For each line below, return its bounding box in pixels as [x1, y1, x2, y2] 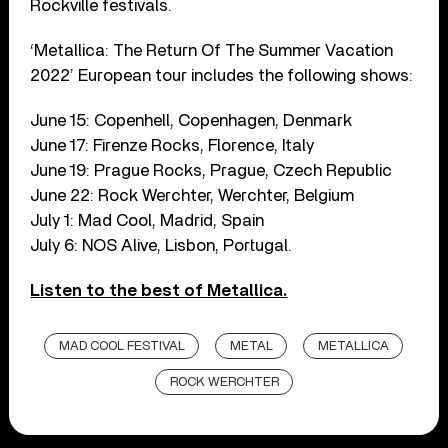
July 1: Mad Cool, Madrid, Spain [30, 211, 265, 229]
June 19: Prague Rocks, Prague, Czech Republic [30, 161, 393, 179]
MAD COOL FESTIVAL [59, 339, 186, 353]
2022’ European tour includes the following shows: [30, 66, 414, 84]
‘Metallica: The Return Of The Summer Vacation [30, 41, 394, 59]
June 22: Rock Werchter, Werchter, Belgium [30, 186, 355, 204]
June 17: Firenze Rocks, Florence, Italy [30, 136, 315, 154]
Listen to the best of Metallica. [30, 281, 288, 299]
